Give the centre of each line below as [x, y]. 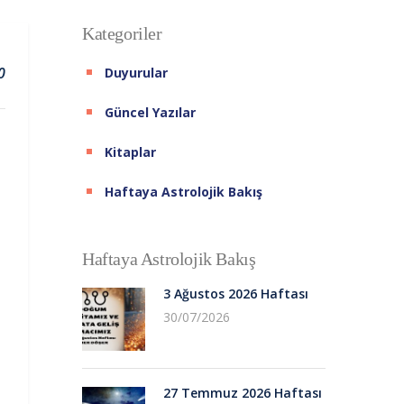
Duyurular [136, 72]
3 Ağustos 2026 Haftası [236, 293]
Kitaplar [130, 151]
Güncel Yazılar [150, 112]
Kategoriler [122, 33]
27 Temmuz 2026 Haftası [243, 392]
